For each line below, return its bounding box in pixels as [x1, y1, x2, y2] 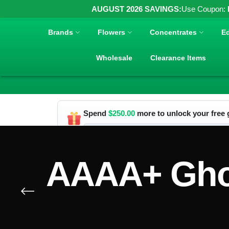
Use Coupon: [181, 5, 227, 13]
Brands [48, 28, 74, 36]
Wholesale [96, 53, 133, 62]
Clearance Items [150, 53, 207, 62]
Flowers [98, 28, 126, 36]
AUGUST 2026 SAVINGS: [91, 5, 181, 13]
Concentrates [150, 28, 197, 36]
